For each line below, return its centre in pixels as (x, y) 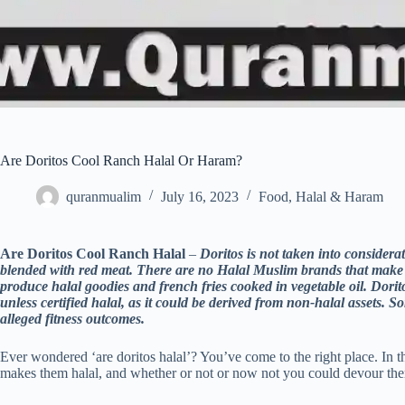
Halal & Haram (339, 196)
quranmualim (104, 196)
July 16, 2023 (200, 196)
